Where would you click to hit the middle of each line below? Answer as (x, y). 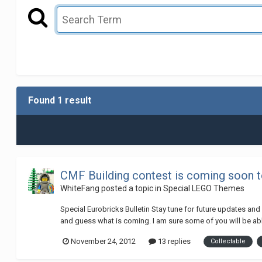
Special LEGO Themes (204, 189)
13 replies (174, 242)
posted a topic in (132, 189)
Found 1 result (60, 101)
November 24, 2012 (104, 242)
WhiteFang (80, 189)
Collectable (228, 241)
